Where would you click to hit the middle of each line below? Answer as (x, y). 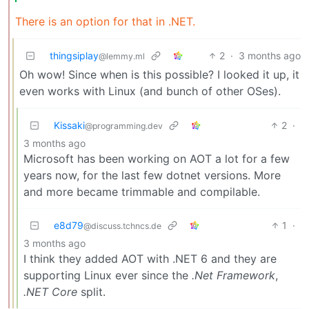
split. (91, 291)
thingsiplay (74, 55)
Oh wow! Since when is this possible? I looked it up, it (159, 74)
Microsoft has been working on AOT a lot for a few (157, 158)
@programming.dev (124, 126)
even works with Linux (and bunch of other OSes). (150, 91)
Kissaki (69, 125)
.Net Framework (233, 275)
